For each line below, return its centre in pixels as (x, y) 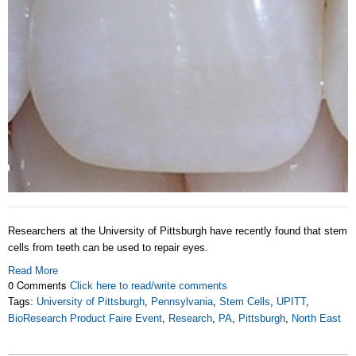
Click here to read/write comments (149, 286)
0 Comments (39, 285)
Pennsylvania (182, 302)
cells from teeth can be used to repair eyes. (108, 248)
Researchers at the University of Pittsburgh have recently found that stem (178, 231)
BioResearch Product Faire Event (85, 319)
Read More (33, 271)
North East (316, 319)
